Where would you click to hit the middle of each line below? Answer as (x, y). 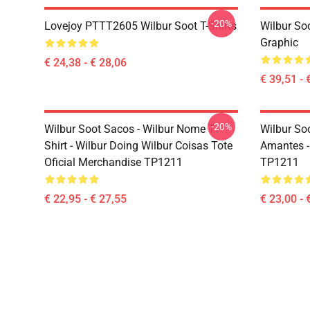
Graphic (279, 43)
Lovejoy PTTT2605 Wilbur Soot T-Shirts (140, 26)
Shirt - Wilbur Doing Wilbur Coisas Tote (138, 146)
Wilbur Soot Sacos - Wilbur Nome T (130, 129)
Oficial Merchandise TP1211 (113, 162)
